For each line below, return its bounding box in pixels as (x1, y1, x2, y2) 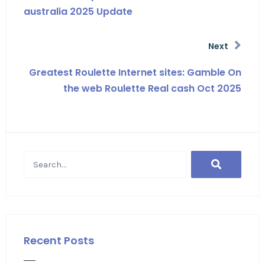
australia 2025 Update (23, 5, 132, 18)
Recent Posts (23, 233, 94, 248)
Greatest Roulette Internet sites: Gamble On (29, 66, 242, 79)
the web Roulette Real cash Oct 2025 (63, 82, 242, 95)
